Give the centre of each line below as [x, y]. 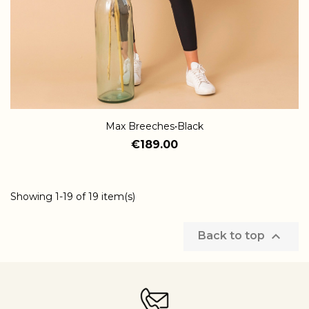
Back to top [233, 236]
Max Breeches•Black [154, 126]
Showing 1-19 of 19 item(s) [73, 196]
